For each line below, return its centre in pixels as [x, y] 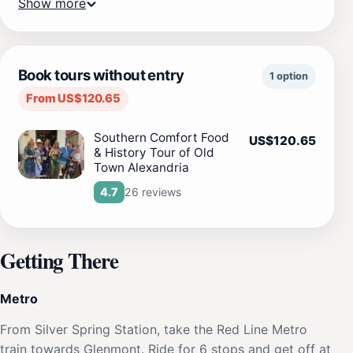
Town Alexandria [141, 167]
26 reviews [153, 191]
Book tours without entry [101, 74]
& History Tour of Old [154, 152]
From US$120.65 [73, 98]
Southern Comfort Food [162, 137]
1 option [289, 76]
